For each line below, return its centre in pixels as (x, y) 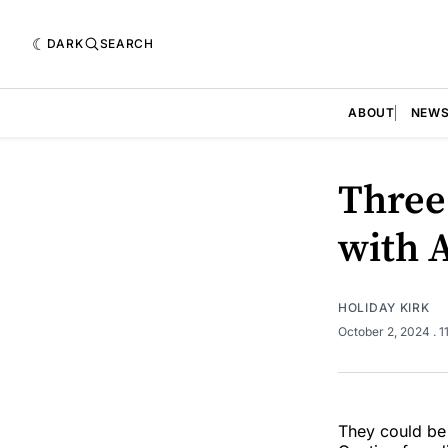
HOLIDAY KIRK (384, 307)
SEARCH (126, 43)
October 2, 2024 (385, 331)
